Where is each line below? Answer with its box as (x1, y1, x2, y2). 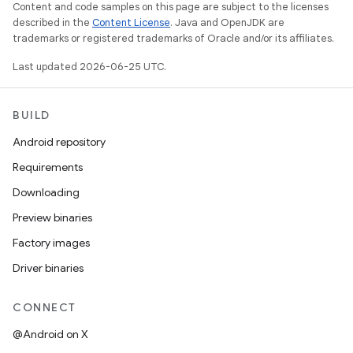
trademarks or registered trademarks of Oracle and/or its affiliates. (13, 32, 334, 45)
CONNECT (13, 300, 76, 314)
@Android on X (13, 327, 88, 341)
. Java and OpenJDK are (170, 16, 284, 29)
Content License (92, 16, 170, 29)
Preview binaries (13, 210, 92, 225)
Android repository (13, 135, 106, 149)
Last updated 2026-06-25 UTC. (13, 60, 166, 73)
